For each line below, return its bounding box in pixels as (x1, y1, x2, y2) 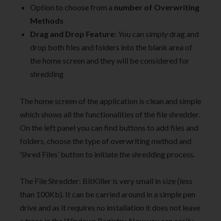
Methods (30, 16, 64, 26)
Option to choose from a (30, 2, 114, 12)
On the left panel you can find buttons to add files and (20, 122, 198, 132)
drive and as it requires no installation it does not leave (20, 203, 200, 213)
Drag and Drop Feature (30, 29, 114, 39)
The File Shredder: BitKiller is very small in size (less (20, 176, 192, 186)
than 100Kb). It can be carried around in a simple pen (20, 189, 195, 199)
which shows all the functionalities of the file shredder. (20, 109, 200, 119)
